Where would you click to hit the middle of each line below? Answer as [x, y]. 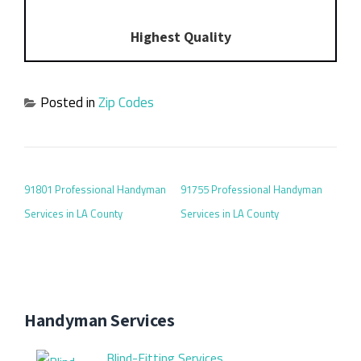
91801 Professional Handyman [95, 190]
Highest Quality [180, 36]
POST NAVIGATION [89, 169]
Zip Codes [126, 103]
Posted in [69, 103]
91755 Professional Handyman [251, 190]
